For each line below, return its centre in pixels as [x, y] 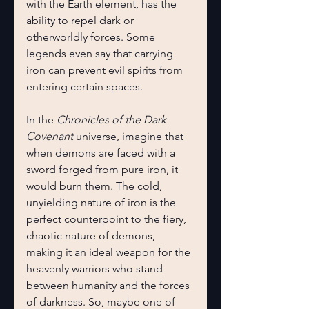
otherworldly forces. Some [92, 37]
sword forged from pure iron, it [103, 169]
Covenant [50, 136]
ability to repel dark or [81, 20]
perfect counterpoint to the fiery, [108, 219]
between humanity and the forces [109, 285]
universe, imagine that [130, 136]
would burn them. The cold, [96, 186]
